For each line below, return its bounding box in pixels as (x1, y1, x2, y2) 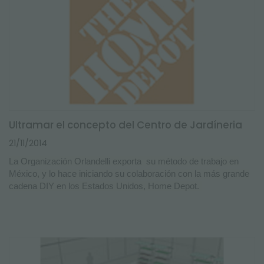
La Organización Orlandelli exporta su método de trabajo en (9, 156, 239, 166)
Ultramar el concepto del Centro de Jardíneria (9, 118, 242, 132)
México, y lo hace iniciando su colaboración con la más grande (9, 169, 249, 179)
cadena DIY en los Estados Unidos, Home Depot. (9, 181, 202, 191)
